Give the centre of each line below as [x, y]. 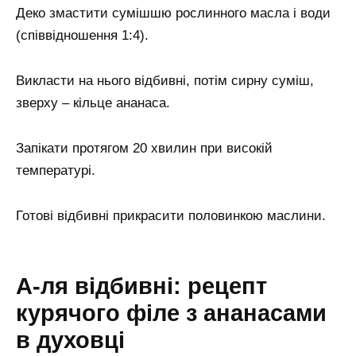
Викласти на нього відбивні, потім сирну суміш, [165, 80]
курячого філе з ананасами [171, 313]
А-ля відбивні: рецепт [141, 286]
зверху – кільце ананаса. [93, 103]
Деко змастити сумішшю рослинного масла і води [173, 13]
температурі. [56, 170]
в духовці [70, 341]
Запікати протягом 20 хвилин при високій [144, 148]
